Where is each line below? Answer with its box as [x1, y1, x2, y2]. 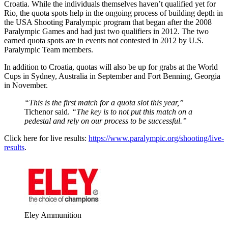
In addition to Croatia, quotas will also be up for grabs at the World [4, 62, 218, 71]
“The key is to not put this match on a [72, 107, 192, 116]
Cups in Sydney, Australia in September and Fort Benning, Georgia [4, 71, 220, 80]
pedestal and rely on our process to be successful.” [24, 116, 187, 125]
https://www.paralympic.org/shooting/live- [89, 133, 224, 142]
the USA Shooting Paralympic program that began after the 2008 [4, 17, 212, 26]
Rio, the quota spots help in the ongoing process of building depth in [4, 8, 223, 17]
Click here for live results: [4, 133, 89, 142]
